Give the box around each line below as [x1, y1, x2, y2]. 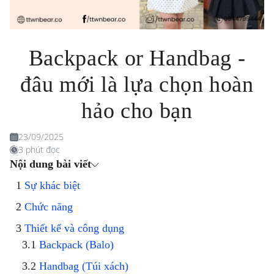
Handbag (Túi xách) [39, 260, 128, 273]
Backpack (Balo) [39, 239, 114, 251]
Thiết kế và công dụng [24, 222, 124, 235]
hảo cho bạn [81, 98, 193, 124]
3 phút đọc [18, 144, 60, 156]
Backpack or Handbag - [28, 46, 246, 71]
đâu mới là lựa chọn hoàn [20, 72, 254, 97]
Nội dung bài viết [10, 158, 91, 171]
